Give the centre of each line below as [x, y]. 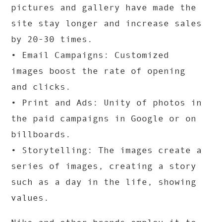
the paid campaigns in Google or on [104, 119]
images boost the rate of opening [98, 71]
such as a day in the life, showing [104, 182]
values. [30, 198]
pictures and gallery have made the [104, 8]
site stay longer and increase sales [107, 24]
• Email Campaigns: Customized [90, 55]
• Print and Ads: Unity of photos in [107, 103]
